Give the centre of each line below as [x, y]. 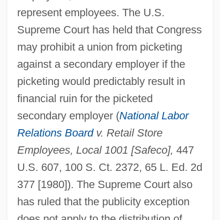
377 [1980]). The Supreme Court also [105, 184]
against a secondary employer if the [101, 64]
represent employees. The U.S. [91, 12]
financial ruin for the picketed [85, 98]
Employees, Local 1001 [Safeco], [95, 150]
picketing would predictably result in [101, 81]
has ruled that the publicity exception [103, 201]
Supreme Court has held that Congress [109, 29]
